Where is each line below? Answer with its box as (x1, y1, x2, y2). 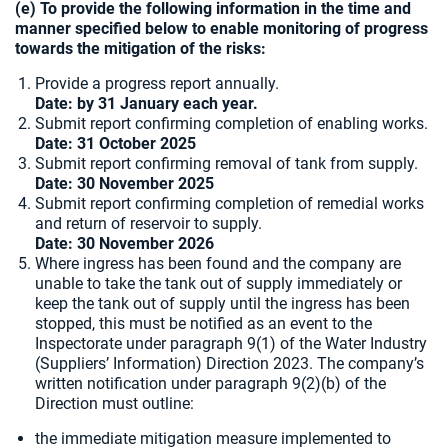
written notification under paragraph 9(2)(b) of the (35, 374, 386, 393)
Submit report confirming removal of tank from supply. (35, 154, 418, 173)
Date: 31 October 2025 (35, 134, 196, 153)
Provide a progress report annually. (35, 74, 279, 93)
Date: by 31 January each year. (35, 94, 258, 113)
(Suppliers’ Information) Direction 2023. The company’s (35, 354, 424, 373)
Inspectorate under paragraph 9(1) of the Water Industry (35, 334, 427, 353)
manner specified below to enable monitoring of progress (15, 19, 428, 38)
